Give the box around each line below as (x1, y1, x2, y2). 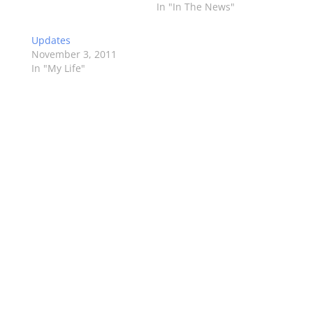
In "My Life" (31, 61, 85, 75)
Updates (31, 34, 71, 48)
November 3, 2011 (31, 48, 117, 61)
